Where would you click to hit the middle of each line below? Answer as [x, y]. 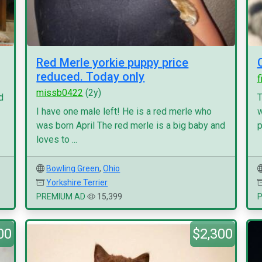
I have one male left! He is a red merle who [124, 111]
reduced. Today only [91, 77]
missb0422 [60, 93]
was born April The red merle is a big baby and [131, 125]
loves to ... [57, 139]
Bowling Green [73, 168]
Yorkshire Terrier [77, 182]
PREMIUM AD [61, 196]
